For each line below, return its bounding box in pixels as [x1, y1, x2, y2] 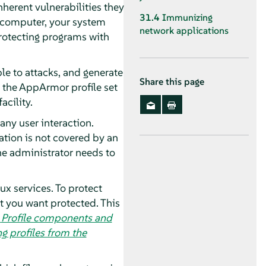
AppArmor [18, 80, 69, 94]
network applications [140, 24, 229, 37]
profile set [68, 80, 118, 94]
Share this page [140, 76, 204, 88]
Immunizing [162, 11, 213, 24]
